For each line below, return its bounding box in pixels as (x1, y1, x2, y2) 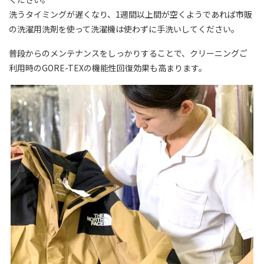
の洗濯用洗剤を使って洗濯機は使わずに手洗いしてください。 (9, 22, 239, 35)
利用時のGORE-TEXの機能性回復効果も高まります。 (9, 61, 207, 74)
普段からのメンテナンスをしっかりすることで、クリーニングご (9, 47, 247, 59)
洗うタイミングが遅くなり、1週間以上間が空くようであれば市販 (9, 8, 252, 20)
